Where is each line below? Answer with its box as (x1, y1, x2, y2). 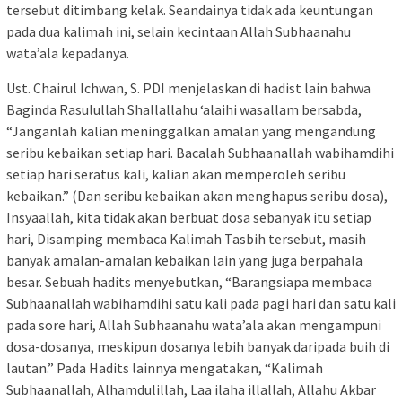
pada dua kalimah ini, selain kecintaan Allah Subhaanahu (6, 22, 351, 41)
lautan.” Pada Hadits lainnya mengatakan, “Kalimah (6, 359, 323, 378)
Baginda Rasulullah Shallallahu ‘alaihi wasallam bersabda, (6, 100, 362, 119)
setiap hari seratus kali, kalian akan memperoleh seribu (6, 165, 345, 184)
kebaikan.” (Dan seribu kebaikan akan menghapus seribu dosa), (6, 187, 388, 205)
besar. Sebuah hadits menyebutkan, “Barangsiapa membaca (6, 273, 372, 292)
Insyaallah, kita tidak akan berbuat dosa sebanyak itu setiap (6, 208, 371, 227)
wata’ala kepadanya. (6, 44, 129, 63)
